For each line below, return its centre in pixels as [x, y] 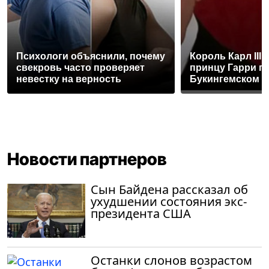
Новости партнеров [87, 159]
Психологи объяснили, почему [91, 56]
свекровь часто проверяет [80, 67]
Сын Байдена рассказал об [169, 189]
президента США [141, 213]
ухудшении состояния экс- [169, 201]
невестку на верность [69, 79]
